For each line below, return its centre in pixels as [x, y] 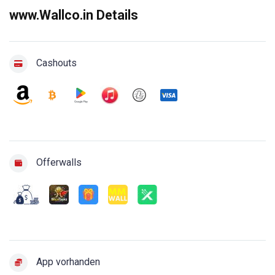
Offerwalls [58, 163]
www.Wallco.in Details [74, 15]
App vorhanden [67, 262]
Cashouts [55, 63]
